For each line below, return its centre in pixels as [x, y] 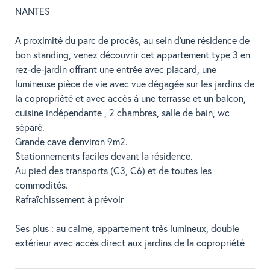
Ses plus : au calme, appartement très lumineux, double [127, 228]
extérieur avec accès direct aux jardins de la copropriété [130, 243]
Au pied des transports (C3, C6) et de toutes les [113, 171]
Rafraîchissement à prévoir [69, 199]
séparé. [30, 127]
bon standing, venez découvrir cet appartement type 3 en [133, 55]
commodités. [42, 185]
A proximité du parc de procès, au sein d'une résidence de [132, 40]
